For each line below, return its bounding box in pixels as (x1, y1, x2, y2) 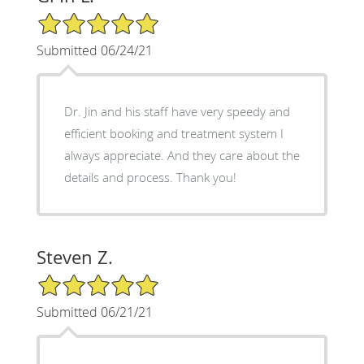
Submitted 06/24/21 (36, 41, 153, 59)
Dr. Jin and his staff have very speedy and (63, 102, 290, 119)
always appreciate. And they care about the (63, 146, 300, 163)
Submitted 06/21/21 (36, 302, 153, 321)
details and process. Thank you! (63, 168, 236, 185)
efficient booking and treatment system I (63, 124, 284, 141)
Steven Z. (36, 245, 113, 269)
